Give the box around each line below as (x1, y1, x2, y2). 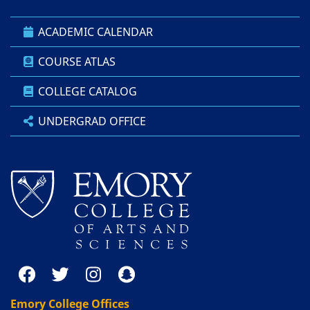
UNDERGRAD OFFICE (38, 113, 146, 129)
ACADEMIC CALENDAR (38, 24, 153, 39)
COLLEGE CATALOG (38, 84, 137, 99)
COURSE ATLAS (38, 54, 116, 69)
